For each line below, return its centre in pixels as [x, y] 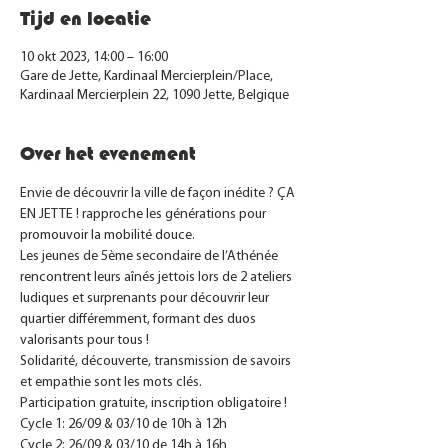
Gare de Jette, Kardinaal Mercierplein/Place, [146, 76]
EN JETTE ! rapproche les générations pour [144, 214]
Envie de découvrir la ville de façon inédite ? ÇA [159, 193]
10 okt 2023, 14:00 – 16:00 [94, 57]
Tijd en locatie [85, 18]
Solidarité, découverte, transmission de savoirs [157, 361]
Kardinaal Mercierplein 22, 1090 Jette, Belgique [154, 95]
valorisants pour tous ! [84, 340]
